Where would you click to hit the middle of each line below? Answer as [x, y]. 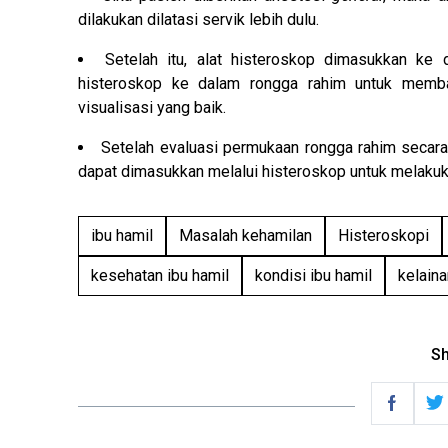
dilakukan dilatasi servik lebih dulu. [198, 19]
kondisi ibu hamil [313, 275]
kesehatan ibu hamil [160, 275]
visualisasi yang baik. [152, 107]
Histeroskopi [383, 235]
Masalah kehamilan [245, 235]
